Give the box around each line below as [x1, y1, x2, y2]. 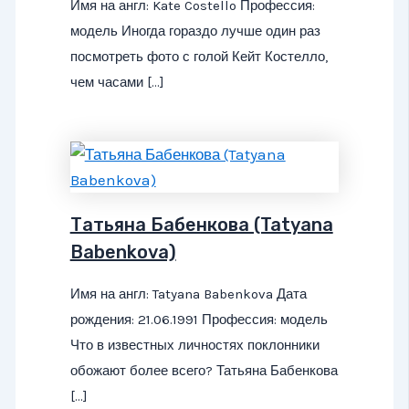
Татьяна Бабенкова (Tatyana [69, 213, 333, 236]
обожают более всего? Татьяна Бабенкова [69, 362, 338, 379]
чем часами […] [69, 74, 164, 91]
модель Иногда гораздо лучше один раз [69, 23, 320, 40]
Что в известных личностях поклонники [69, 336, 320, 353]
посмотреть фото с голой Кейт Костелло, [69, 48, 328, 66]
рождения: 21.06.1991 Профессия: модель [69, 310, 328, 328]
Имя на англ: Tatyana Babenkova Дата [69, 285, 307, 302]
